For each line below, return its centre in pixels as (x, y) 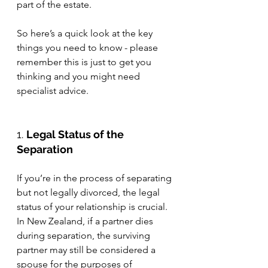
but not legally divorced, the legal (89, 192)
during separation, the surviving (85, 235)
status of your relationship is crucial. (93, 207)
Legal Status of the (76, 134)
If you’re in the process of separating (95, 178)
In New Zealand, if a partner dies (86, 221)
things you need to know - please (89, 48)
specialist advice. (54, 91)
